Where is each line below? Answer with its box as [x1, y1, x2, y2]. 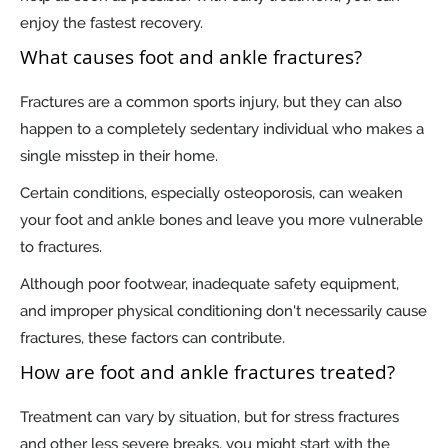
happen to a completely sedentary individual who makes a [20, 120, 424, 139]
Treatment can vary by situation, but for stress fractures [20, 408, 399, 427]
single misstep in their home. [20, 147, 222, 166]
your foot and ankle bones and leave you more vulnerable [20, 211, 423, 230]
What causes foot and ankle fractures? [20, 44, 362, 71]
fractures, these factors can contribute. [20, 329, 289, 348]
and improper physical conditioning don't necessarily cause [20, 302, 427, 321]
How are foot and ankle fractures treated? [20, 359, 395, 386]
